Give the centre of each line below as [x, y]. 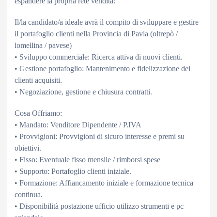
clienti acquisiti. [38, 80]
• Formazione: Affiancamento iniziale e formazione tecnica [104, 183]
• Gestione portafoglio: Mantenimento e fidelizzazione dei [102, 69]
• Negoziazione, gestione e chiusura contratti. [83, 92]
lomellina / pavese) [43, 45]
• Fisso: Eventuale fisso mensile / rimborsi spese [87, 160]
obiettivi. [28, 148]
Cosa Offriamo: [38, 113]
